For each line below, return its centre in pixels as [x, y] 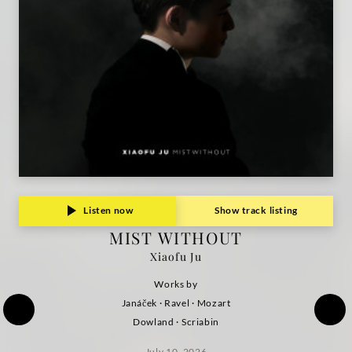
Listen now [108, 211]
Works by [176, 284]
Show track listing [256, 211]
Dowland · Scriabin [176, 322]
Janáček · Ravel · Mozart [176, 303]
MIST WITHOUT [176, 238]
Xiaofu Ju [176, 257]
